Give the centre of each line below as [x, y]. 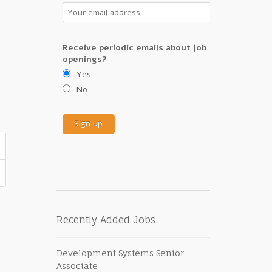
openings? [84, 59]
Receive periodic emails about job [134, 47]
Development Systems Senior [120, 253]
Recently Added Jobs [106, 220]
